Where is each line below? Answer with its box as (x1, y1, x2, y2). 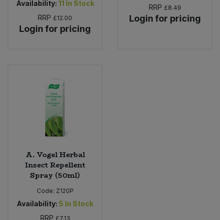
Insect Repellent (25, 160, 85, 171)
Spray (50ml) (30, 170, 80, 181)
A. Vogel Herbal (25, 149, 85, 161)
